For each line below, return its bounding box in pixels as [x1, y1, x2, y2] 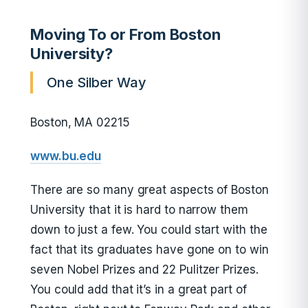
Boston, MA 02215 [30, 115, 130, 129]
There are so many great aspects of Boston [30, 183, 269, 197]
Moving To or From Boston [30, 25, 221, 43]
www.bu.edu [30, 149, 102, 163]
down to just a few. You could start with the [30, 223, 267, 236]
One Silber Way [47, 74, 146, 91]
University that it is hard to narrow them [30, 203, 248, 217]
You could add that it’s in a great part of [30, 283, 247, 296]
